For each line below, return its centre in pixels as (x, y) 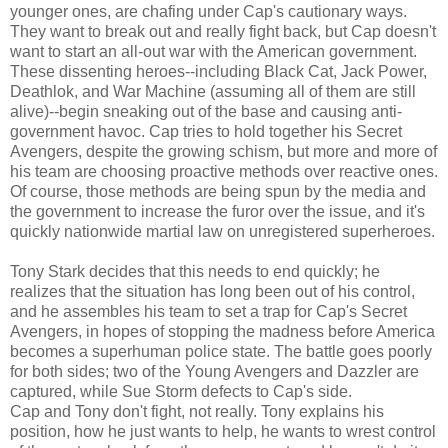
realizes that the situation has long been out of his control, (212, 291)
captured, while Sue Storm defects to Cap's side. (181, 391)
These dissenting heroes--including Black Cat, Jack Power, (218, 71)
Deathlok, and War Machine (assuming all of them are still (213, 91)
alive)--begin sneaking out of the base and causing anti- (206, 111)
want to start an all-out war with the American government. (213, 51)
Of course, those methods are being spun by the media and (218, 191)
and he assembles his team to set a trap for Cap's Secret (208, 311)
